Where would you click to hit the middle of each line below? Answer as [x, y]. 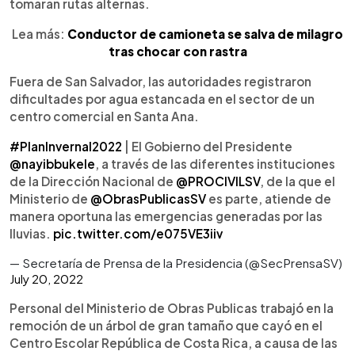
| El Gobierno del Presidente [207, 146]
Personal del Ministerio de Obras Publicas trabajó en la [172, 308]
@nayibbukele [52, 164]
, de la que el [298, 181]
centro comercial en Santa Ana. [104, 116]
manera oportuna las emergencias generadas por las [166, 216]
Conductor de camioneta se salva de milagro [205, 34]
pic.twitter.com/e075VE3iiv [138, 233]
